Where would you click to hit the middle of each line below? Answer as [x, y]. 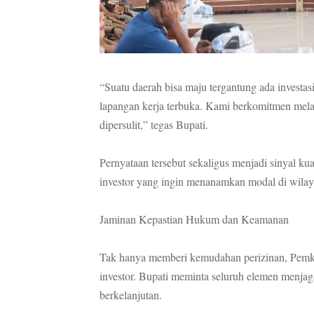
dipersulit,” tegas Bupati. [154, 124]
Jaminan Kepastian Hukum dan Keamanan [194, 219]
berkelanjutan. [131, 294]
